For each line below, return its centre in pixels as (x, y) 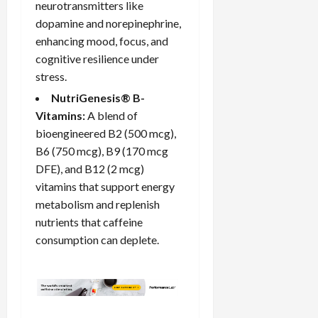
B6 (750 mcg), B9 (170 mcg (102, 150)
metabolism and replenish (98, 204)
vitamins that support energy (105, 186)
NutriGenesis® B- (98, 97)
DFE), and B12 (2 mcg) (90, 168)
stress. (51, 76)
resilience (106, 58)
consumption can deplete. (97, 239)
